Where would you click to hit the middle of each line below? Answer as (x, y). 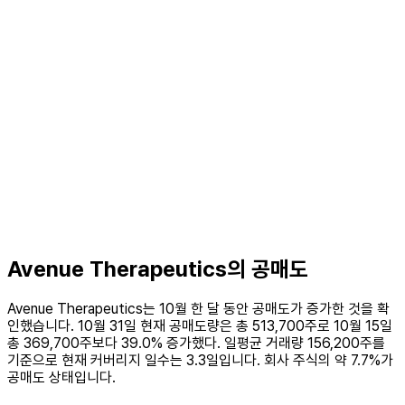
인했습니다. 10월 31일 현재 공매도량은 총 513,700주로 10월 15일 (200, 325)
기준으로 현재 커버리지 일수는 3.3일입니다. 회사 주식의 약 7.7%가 (200, 360)
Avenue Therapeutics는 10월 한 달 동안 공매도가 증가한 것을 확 (198, 308)
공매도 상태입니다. (61, 377)
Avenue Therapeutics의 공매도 (158, 268)
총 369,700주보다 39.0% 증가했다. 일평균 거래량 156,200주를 (196, 343)
